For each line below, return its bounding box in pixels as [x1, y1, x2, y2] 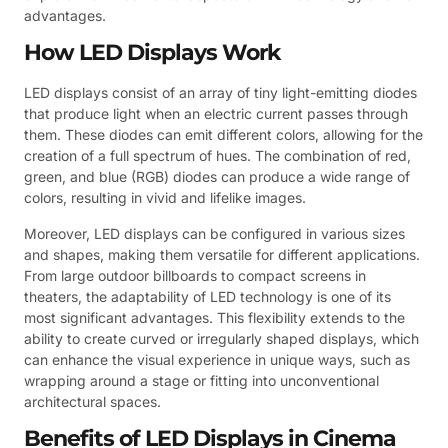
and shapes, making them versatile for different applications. [24, 245, 420, 263]
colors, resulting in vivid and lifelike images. [24, 189, 306, 207]
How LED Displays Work [24, 39, 280, 67]
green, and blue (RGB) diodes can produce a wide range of [24, 168, 410, 186]
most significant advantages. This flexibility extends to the [24, 308, 405, 326]
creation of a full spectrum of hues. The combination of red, [24, 147, 411, 165]
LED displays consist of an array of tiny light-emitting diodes [24, 84, 417, 102]
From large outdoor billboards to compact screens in [24, 266, 366, 284]
